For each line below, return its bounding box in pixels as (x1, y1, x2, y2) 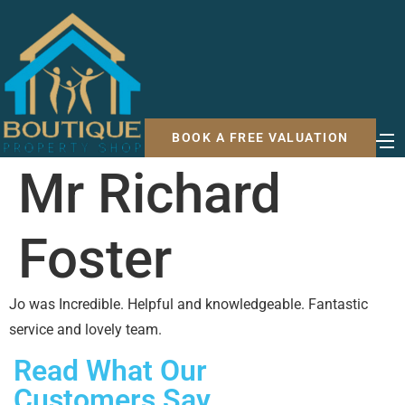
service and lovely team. (9, 321, 162, 339)
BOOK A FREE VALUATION (172, 130, 349, 146)
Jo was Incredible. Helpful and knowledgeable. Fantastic (9, 296, 368, 314)
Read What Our (14, 353, 207, 389)
